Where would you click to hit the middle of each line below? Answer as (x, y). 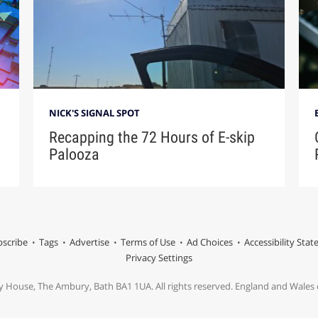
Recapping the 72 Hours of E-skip (152, 138)
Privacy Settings (159, 258)
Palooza (75, 155)
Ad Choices (209, 242)
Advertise (89, 242)
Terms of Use (148, 242)
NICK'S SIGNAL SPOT (95, 113)
